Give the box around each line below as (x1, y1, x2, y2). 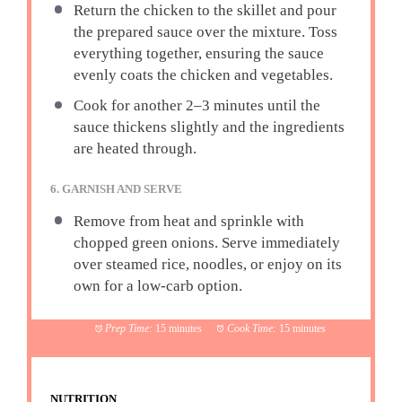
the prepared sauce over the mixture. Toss (73, 22, 337, 40)
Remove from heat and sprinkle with (73, 212, 304, 230)
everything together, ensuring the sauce (73, 44, 324, 62)
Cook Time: (226, 322, 276, 336)
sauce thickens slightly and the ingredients (73, 118, 345, 136)
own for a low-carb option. (73, 276, 242, 294)
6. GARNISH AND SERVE (50, 182, 183, 196)
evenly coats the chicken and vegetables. (73, 66, 333, 83)
